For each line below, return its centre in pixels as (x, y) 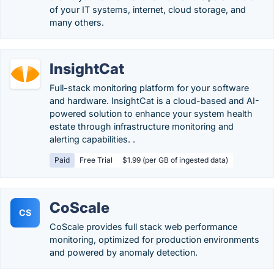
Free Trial (96, 160)
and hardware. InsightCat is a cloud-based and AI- (154, 101)
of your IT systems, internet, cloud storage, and (148, 9)
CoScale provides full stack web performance (143, 227)
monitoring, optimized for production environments (154, 239)
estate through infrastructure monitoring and (142, 126)
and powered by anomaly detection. (124, 252)
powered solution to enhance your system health (151, 113)
